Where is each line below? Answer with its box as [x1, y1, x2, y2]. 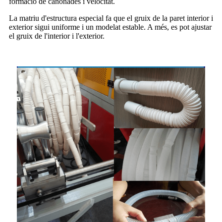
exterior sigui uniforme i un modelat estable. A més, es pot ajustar [9, 23, 212, 32]
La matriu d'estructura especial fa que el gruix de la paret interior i [9, 14, 213, 23]
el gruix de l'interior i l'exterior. [9, 32, 105, 41]
